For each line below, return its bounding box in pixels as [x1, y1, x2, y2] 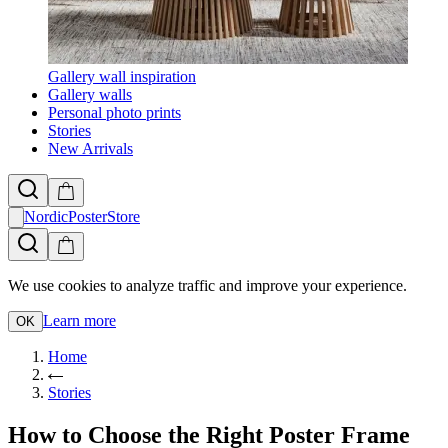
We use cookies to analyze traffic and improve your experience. [8, 277, 407, 294]
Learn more [43, 312, 116, 329]
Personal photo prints [48, 104, 181, 121]
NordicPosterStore [24, 208, 140, 225]
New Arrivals [48, 140, 133, 157]
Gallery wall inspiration [48, 68, 196, 85]
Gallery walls [48, 86, 132, 103]
